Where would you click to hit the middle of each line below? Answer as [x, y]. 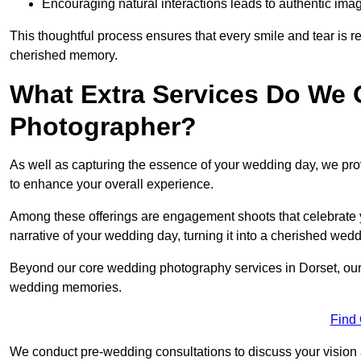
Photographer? [103, 127]
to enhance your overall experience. [112, 185]
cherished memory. [64, 56]
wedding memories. [66, 288]
